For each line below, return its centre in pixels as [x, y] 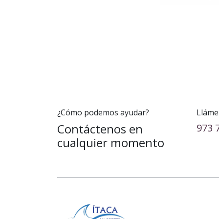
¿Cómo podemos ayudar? [103, 112]
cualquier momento [111, 142]
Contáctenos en [100, 129]
